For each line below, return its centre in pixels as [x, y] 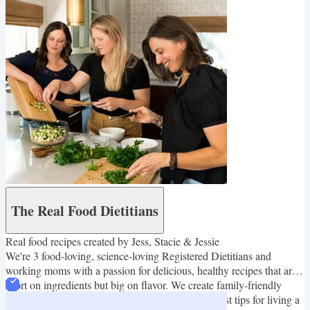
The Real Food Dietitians [85, 210]
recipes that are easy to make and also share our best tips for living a [153, 300]
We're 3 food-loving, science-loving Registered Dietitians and [138, 256]
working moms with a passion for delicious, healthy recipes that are [151, 271]
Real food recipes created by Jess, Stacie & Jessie [112, 241]
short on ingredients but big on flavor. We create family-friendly [144, 285]
